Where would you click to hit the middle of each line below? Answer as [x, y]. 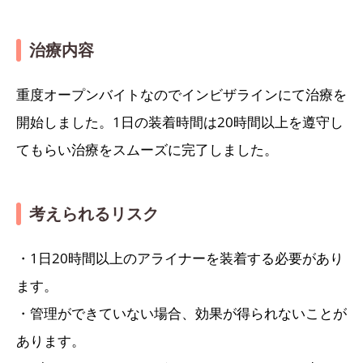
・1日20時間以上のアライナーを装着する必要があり [180, 258]
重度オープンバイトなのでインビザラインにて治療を [181, 95]
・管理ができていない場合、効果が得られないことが [181, 314]
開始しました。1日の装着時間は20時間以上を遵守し [180, 122]
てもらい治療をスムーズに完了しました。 [147, 150]
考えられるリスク [94, 214]
